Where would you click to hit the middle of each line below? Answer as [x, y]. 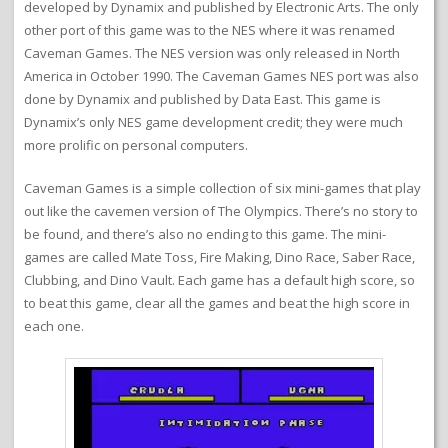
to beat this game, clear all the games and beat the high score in [217, 303]
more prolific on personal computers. [136, 145]
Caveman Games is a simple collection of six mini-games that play [222, 188]
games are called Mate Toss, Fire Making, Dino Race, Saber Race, [219, 257]
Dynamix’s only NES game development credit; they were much [213, 122]
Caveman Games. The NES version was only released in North [212, 53]
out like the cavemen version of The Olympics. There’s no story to [221, 211]
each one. [54, 326]
